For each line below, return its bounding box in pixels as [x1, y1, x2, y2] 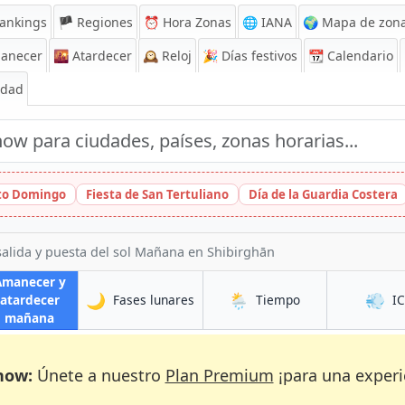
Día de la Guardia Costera [249, 186, 398, 202]
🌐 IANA [242, 14, 292, 31]
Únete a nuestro [32, 364, 165, 386]
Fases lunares [113, 291, 195, 308]
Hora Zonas [159, 14, 231, 31]
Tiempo [256, 291, 301, 308]
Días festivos [218, 47, 297, 64]
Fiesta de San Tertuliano [86, 186, 229, 202]
